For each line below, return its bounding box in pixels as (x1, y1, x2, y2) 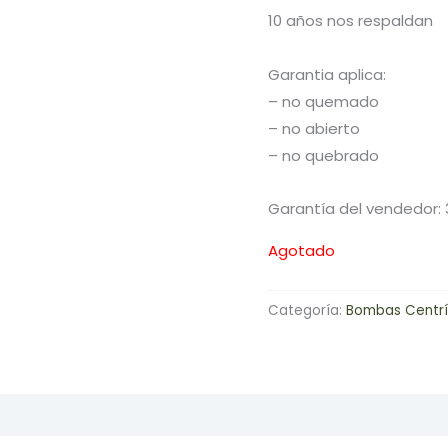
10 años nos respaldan (268, 10, 434, 32)
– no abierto (268, 117, 361, 139)
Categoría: (268, 300, 347, 320)
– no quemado (268, 90, 380, 112)
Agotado (268, 239, 336, 261)
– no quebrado (268, 144, 380, 166)
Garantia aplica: (268, 63, 387, 85)
